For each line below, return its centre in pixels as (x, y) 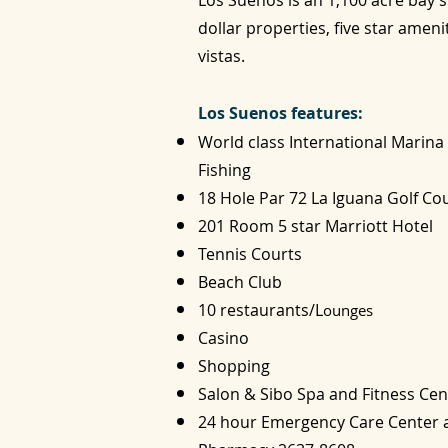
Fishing (226, 170)
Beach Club (242, 282)
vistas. (221, 56)
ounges (348, 310)
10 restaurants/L (260, 310)
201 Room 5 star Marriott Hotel (317, 226)
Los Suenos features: (280, 113)
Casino (225, 338)
